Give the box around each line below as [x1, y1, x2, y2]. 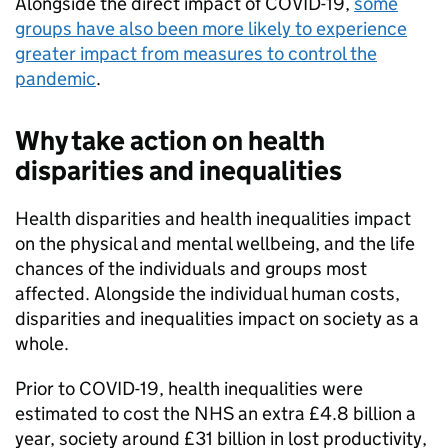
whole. [15, 332, 69, 356]
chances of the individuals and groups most [15, 257, 367, 281]
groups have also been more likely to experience [15, 17, 407, 41]
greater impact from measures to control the [15, 42, 377, 66]
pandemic [15, 67, 96, 91]
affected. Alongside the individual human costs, [15, 282, 400, 306]
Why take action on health [15, 124, 325, 158]
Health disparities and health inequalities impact [15, 207, 411, 231]
